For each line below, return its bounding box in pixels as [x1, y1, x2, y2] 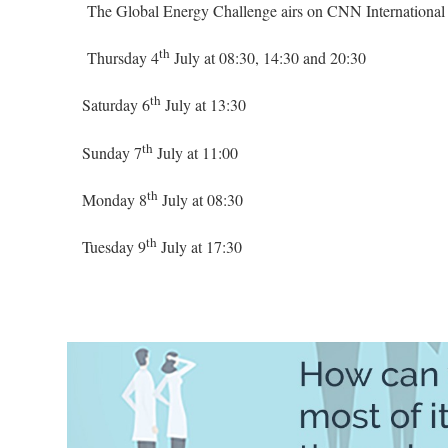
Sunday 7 [82, 142, 143, 164]
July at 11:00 [153, 142, 239, 164]
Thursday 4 [87, 47, 160, 69]
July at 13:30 [161, 94, 247, 116]
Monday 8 [82, 189, 148, 211]
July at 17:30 [157, 236, 243, 258]
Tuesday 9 [82, 236, 147, 258]
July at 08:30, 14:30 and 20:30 [170, 47, 367, 69]
